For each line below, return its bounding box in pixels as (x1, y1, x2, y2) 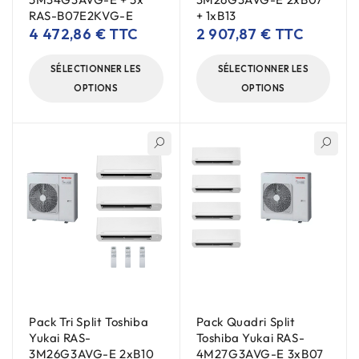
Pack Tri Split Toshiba (29, 313, 149, 329)
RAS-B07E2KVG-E (29, 8, 134, 23)
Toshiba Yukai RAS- (196, 329, 305, 345)
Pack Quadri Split (196, 313, 296, 329)
